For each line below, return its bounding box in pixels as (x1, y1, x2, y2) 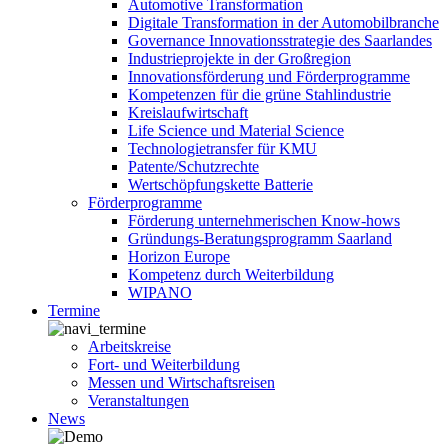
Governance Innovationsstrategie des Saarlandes (128, 32, 432, 49)
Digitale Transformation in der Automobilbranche (128, 14, 439, 31)
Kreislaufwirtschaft (128, 104, 248, 121)
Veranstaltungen (88, 392, 189, 409)
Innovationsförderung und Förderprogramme (128, 68, 410, 85)
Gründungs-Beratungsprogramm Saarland (128, 230, 392, 247)
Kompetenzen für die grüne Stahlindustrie (128, 86, 391, 103)
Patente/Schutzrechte (128, 158, 259, 175)
